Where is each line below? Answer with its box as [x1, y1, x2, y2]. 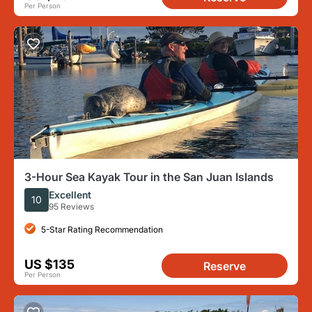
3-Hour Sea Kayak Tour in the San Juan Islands [24, 170, 274, 184]
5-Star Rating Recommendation [41, 224, 163, 235]
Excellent [49, 188, 91, 201]
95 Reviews [49, 201, 94, 212]
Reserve [203, 259, 246, 273]
